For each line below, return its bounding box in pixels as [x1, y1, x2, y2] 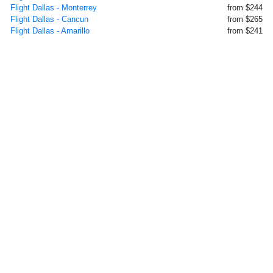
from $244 [227, 3, 263, 12]
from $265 [227, 15, 263, 24]
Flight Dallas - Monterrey [10, 3, 97, 12]
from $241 [227, 26, 263, 35]
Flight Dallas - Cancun [10, 15, 88, 24]
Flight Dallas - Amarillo [10, 26, 90, 35]
